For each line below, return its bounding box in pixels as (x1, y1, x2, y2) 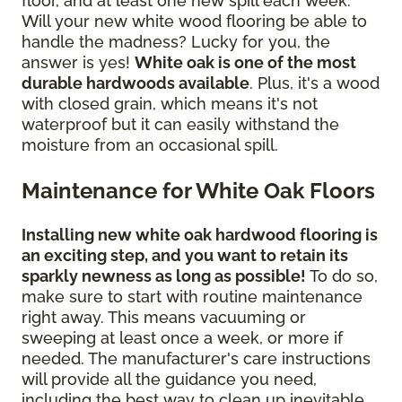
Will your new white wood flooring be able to (22, 11, 367, 31)
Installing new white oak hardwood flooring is (22, 224, 378, 244)
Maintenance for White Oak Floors (22, 177, 375, 204)
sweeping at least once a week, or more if (22, 328, 343, 347)
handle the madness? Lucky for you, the (22, 31, 330, 51)
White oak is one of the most (135, 52, 356, 72)
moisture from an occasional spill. (22, 135, 278, 154)
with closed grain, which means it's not (22, 93, 318, 113)
